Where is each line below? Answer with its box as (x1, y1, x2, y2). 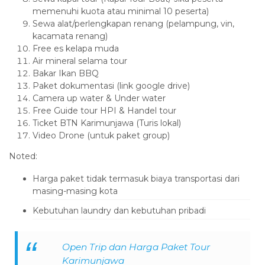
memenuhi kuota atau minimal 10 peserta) (33, 6, 209, 17)
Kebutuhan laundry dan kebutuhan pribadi (33, 205, 206, 216)
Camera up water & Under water (33, 93, 166, 104)
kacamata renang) (33, 31, 108, 42)
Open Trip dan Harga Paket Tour (62, 241, 211, 253)
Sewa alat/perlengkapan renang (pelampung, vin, (33, 18, 234, 30)
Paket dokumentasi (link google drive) (33, 80, 190, 92)
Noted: (9, 151, 37, 162)
